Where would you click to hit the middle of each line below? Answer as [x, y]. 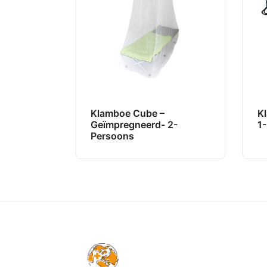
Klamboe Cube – [128, 114]
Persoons [112, 136]
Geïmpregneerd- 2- [134, 125]
